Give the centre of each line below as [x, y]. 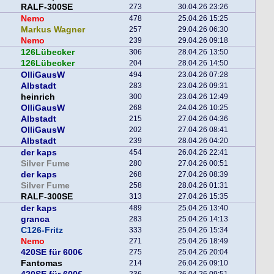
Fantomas [42, 263]
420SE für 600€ [52, 252]
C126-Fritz [42, 230]
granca [35, 219]
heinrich [38, 97]
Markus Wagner [53, 29]
